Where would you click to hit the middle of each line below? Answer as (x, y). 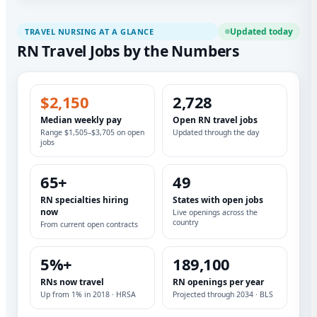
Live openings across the (215, 213)
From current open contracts (89, 225)
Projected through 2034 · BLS (223, 295)
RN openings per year (218, 282)
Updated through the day (216, 133)
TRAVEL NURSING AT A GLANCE (90, 32)
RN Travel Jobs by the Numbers (128, 51)
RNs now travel (72, 282)
